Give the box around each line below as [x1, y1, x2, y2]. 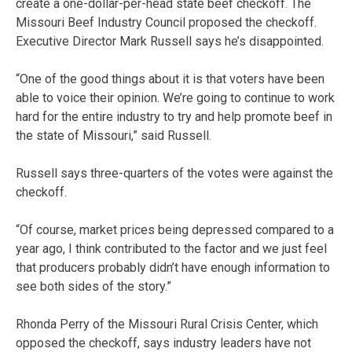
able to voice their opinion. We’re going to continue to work [16, 90, 335, 105]
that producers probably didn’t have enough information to [16, 259, 330, 275]
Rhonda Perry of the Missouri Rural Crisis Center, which [16, 316, 318, 332]
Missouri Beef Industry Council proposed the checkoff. [16, 14, 317, 30]
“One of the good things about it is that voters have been [16, 71, 324, 86]
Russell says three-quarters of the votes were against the [16, 165, 333, 181]
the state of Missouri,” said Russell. [16, 127, 211, 143]
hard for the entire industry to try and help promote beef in [16, 108, 332, 124]
